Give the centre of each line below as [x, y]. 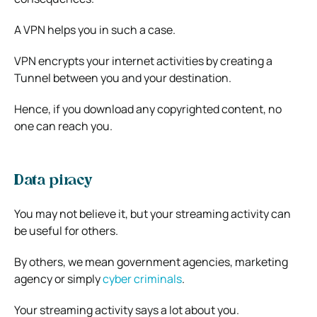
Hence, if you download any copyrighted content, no [148, 109]
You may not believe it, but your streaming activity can [152, 213]
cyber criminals [142, 278]
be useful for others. [66, 230]
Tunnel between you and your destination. [123, 77]
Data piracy [53, 181]
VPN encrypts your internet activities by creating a [143, 60]
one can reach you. [63, 126]
